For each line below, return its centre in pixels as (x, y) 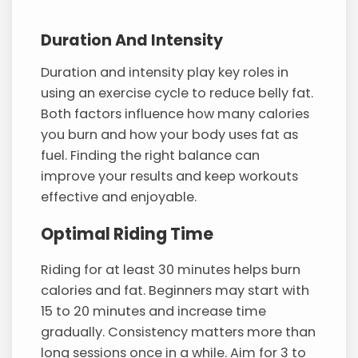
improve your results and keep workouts (170, 177)
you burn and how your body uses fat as (170, 135)
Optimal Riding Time (127, 233)
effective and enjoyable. (119, 197)
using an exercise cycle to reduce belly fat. (177, 93)
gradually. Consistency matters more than (179, 332)
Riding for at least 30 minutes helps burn (171, 270)
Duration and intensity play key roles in (165, 73)
